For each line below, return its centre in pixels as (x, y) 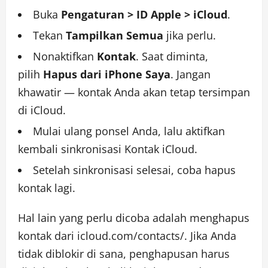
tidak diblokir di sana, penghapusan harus (124, 254)
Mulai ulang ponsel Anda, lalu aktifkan (129, 131)
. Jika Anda (210, 236)
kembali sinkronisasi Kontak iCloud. (108, 149)
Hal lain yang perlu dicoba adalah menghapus (134, 218)
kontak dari (48, 236)
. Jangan (191, 74)
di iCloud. (42, 110)
